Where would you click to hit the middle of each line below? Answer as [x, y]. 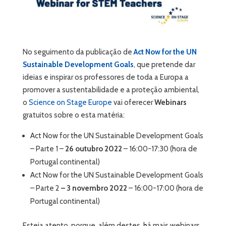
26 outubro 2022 [93, 149]
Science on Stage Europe [70, 102]
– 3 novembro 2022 [94, 188]
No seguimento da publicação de [78, 52]
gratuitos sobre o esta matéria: [73, 115]
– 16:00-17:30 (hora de [159, 149]
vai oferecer [133, 102]
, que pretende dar [164, 65]
